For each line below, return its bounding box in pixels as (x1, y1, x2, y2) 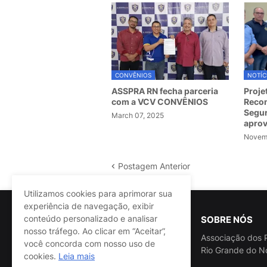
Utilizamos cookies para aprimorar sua (24, 188, 172, 198)
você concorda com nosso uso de (24, 238, 155, 249)
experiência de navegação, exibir (24, 201, 154, 211)
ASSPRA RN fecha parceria (111, 86, 218, 97)
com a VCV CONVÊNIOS (111, 97, 208, 107)
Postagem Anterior (118, 161, 190, 172)
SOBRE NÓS (200, 214, 253, 226)
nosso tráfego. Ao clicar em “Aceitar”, (24, 226, 166, 236)
